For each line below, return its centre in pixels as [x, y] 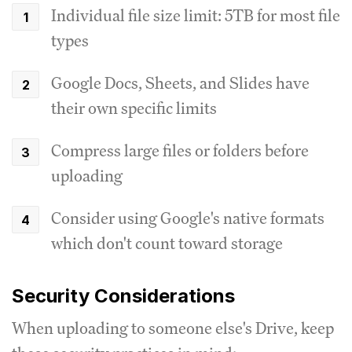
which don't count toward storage [167, 243]
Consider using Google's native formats [188, 218]
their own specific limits [134, 108]
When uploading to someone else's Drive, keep [173, 328]
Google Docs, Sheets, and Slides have [180, 82]
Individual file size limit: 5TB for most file [196, 15]
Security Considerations [123, 295]
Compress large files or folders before [180, 150]
